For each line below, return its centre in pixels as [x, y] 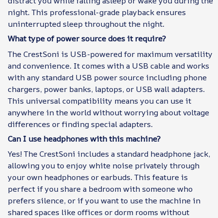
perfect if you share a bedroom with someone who [100, 189]
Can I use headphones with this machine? [84, 138]
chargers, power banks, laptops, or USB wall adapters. [106, 89]
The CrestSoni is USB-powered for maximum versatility [110, 54]
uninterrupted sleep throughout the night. [86, 24]
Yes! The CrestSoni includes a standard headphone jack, [109, 154]
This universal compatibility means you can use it [100, 100]
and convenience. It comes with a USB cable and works [109, 65]
